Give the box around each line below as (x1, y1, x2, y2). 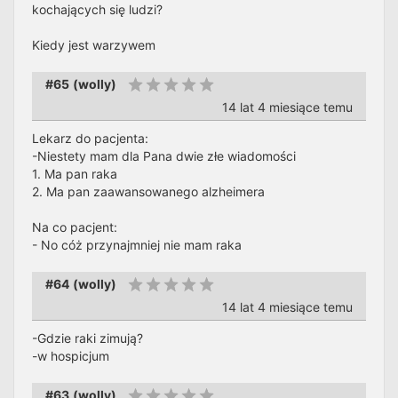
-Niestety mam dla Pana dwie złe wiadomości (32, 148, 296, 163)
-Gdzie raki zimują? (32, 330, 143, 346)
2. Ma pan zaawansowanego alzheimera (32, 184, 265, 199)
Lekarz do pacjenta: (32, 131, 148, 146)
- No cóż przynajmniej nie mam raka (32, 237, 242, 252)
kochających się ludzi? (32, 2, 163, 17)
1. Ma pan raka (32, 166, 117, 181)
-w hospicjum (32, 348, 109, 363)
